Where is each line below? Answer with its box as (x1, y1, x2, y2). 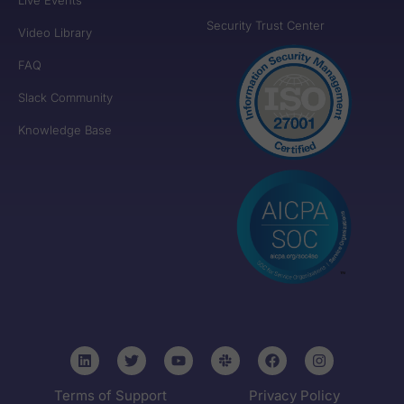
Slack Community (18, 89, 113, 105)
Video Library (18, 24, 92, 40)
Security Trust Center (207, 17, 325, 32)
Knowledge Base (18, 122, 112, 137)
